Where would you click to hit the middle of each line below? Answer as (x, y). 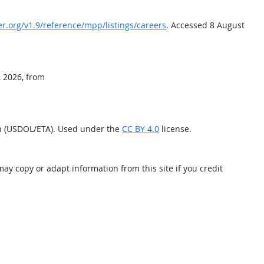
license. (175, 129)
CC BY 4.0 (141, 129)
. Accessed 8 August (205, 25)
